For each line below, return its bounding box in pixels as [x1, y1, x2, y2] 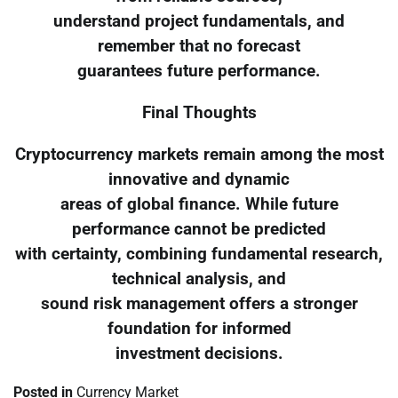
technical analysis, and [112, 268, 286, 289]
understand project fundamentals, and [53, 12, 345, 32]
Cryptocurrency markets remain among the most [14, 144, 384, 164]
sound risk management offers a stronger [40, 293, 358, 314]
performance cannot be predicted [72, 219, 326, 239]
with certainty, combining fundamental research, [15, 243, 383, 264]
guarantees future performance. [77, 61, 321, 82]
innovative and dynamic [108, 169, 290, 189]
